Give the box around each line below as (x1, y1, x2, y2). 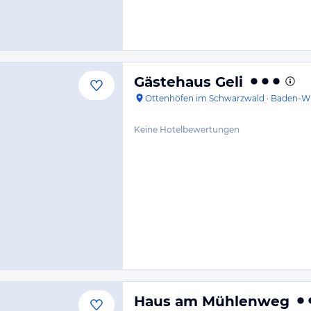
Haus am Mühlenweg (134, 293, 289, 310)
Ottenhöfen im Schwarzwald (145, 93, 264, 103)
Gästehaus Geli (134, 74, 243, 90)
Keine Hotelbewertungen (134, 124, 239, 135)
